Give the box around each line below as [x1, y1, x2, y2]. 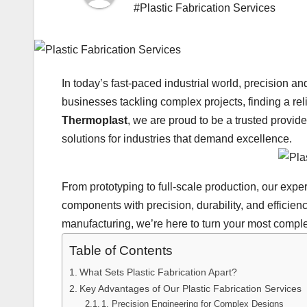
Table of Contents [69, 243, 173, 258]
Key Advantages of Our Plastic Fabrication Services [79, 282, 302, 294]
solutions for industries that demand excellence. [62, 132, 292, 145]
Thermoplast [62, 114, 127, 126]
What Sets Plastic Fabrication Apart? [79, 266, 237, 278]
